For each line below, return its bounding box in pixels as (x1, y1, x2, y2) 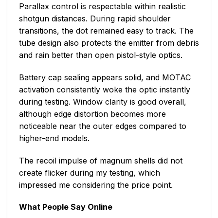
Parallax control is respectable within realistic (19, 1, 186, 11)
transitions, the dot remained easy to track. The (19, 25, 194, 36)
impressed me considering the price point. (19, 180, 173, 190)
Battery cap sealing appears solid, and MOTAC (19, 72, 191, 82)
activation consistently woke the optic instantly (19, 84, 190, 94)
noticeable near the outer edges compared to (19, 121, 186, 131)
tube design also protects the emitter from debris (19, 37, 199, 48)
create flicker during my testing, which (19, 167, 160, 178)
